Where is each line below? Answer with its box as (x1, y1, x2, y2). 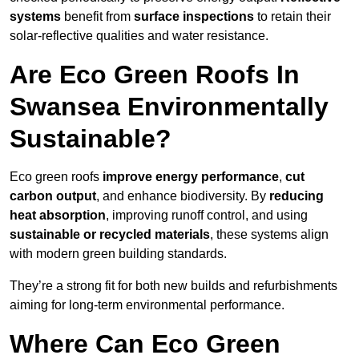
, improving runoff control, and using (106, 208, 308, 223)
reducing (269, 189, 324, 204)
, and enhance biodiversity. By (96, 189, 269, 204)
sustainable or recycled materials (10, 228, 210, 242)
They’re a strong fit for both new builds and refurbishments (10, 279, 337, 293)
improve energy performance (103, 170, 279, 184)
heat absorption (10, 208, 106, 223)
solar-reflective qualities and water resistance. (10, 29, 268, 43)
